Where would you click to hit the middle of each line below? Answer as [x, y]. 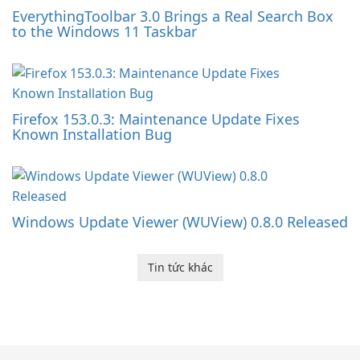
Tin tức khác [180, 268]
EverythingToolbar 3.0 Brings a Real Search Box [173, 16]
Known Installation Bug [92, 135]
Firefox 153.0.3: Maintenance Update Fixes [156, 119]
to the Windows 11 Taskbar [104, 32]
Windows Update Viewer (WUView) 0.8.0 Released [180, 222]
